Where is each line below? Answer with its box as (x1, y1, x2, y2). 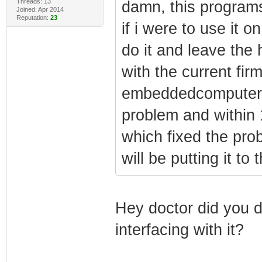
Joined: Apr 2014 (16, 5, 64, 13)
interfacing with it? (115, 220, 244, 239)
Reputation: (16, 13, 50, 21)
